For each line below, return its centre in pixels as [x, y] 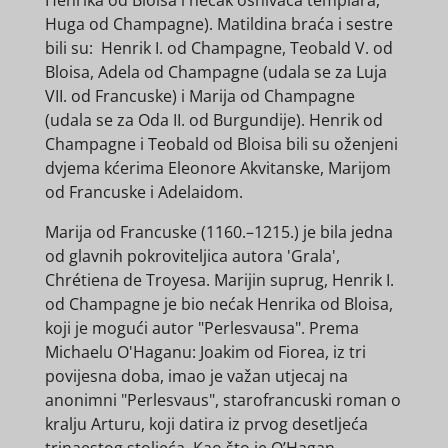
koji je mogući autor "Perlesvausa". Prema [201, 327]
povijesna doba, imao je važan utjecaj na [196, 375]
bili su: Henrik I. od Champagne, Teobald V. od [218, 47]
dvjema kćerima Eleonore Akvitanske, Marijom [217, 167]
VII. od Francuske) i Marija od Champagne [199, 95]
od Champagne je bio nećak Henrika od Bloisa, [218, 303]
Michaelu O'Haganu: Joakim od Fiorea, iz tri [205, 351]
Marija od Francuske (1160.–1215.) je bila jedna [218, 231]
